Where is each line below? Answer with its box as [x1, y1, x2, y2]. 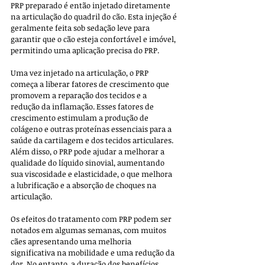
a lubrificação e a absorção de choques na [11, 180, 158, 191]
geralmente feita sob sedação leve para [11, 22, 151, 34]
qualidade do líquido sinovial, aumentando [11, 157, 166, 169]
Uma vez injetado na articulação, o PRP [11, 67, 150, 79]
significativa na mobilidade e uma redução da [11, 247, 176, 258]
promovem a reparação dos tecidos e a [11, 90, 148, 101]
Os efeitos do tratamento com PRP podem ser [11, 214, 173, 225]
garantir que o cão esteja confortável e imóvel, [11, 34, 177, 45]
